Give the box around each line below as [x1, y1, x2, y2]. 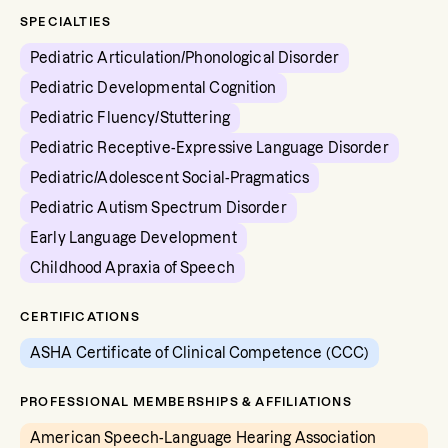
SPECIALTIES [20, 15, 112, 28]
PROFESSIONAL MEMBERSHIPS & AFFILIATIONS [20, 395, 352, 408]
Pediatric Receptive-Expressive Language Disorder [30, 140, 389, 156]
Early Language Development [30, 230, 237, 246]
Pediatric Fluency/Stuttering [30, 110, 230, 126]
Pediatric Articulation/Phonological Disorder [30, 50, 340, 66]
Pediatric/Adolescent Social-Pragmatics [30, 170, 310, 186]
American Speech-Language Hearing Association [30, 430, 377, 446]
